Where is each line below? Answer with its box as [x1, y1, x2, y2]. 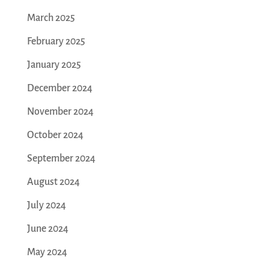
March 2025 [26, 13, 75, 24]
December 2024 [26, 83, 92, 94]
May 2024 [26, 247, 67, 258]
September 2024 [26, 153, 95, 165]
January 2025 [26, 59, 81, 71]
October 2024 [26, 130, 83, 141]
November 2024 [26, 106, 94, 118]
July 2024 [26, 200, 66, 211]
